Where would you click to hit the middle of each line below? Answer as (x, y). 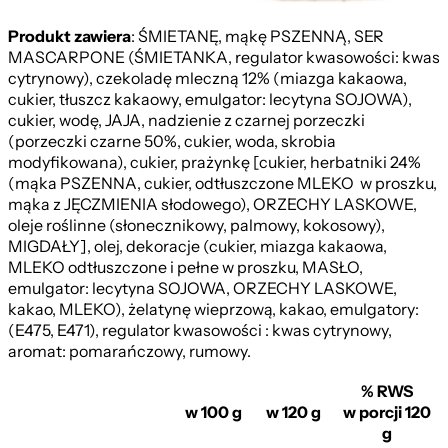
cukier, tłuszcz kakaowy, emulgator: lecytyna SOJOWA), (210, 99)
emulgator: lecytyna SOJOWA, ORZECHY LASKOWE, (202, 288)
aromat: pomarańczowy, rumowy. (129, 351)
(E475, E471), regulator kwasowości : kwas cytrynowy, (200, 330)
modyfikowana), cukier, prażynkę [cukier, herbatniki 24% (214, 162)
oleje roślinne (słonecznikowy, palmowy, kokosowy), (196, 225)
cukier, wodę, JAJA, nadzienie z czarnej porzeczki (186, 120)
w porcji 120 (387, 412)
